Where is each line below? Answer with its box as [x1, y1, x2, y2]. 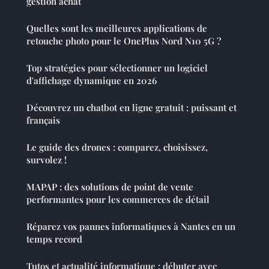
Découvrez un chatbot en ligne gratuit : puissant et [26, 101, 237, 113]
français [26, 113, 60, 126]
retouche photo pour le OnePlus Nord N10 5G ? [26, 34, 221, 47]
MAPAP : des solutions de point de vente [26, 180, 193, 193]
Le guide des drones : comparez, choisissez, [26, 141, 208, 153]
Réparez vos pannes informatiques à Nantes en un [26, 220, 235, 232]
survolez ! [26, 153, 67, 166]
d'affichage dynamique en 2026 [26, 74, 157, 86]
